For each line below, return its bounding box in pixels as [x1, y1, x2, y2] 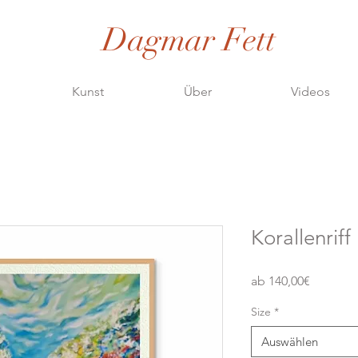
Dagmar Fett [102, 20, 276, 60]
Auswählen [261, 333, 318, 349]
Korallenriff [251, 225, 351, 250]
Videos [290, 83, 330, 99]
